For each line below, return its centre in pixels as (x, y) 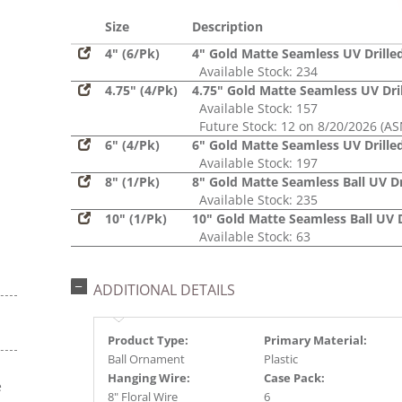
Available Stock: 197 (255, 163)
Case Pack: (294, 378)
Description (227, 26)
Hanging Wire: (149, 378)
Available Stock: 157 (255, 108)
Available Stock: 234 (255, 71)
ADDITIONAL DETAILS (164, 290)
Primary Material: (315, 340)
